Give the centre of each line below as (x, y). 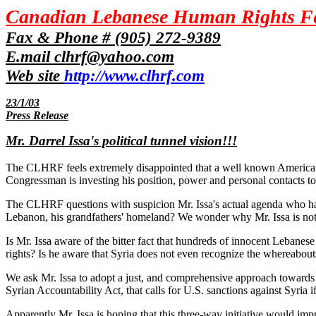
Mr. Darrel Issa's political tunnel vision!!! (121, 141)
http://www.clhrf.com (134, 75)
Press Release (37, 115)
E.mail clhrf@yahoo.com (90, 56)
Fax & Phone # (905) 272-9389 (113, 37)
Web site (35, 75)
